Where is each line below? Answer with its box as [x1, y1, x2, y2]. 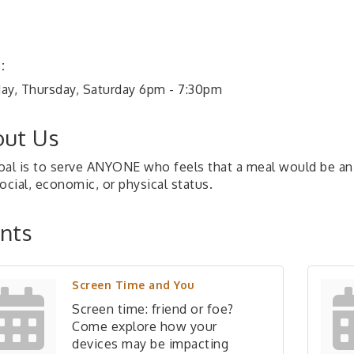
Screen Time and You [72, 278, 195, 292]
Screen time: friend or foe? [72, 301, 234, 317]
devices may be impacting [72, 336, 228, 352]
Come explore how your [72, 318, 217, 334]
